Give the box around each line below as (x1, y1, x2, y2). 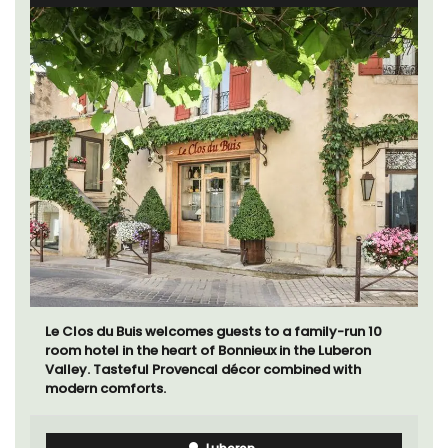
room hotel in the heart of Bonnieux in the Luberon (45, 340, 371, 360)
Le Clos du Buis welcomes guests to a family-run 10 (45, 321, 382, 341)
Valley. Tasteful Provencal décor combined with (45, 359, 361, 379)
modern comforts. (45, 378, 166, 398)
